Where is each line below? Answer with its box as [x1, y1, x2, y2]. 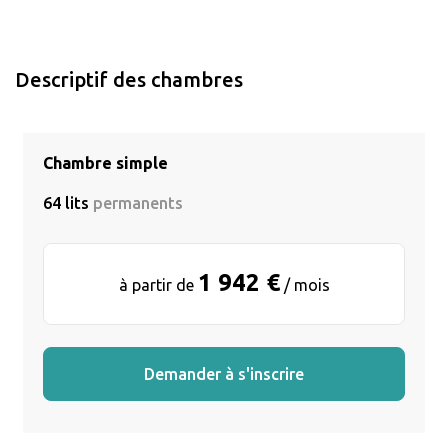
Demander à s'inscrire [144, 364, 304, 383]
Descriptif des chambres [15, 67, 243, 91]
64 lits [43, 193, 93, 212]
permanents [93, 193, 183, 212]
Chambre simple [43, 153, 168, 172]
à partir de [118, 275, 198, 294]
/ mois [279, 275, 330, 294]
